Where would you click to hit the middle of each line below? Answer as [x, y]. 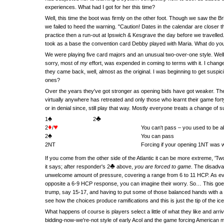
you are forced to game [163, 166]
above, [125, 166]
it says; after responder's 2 [77, 166]
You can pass [157, 136]
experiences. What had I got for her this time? [100, 7]
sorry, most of [62, 63]
